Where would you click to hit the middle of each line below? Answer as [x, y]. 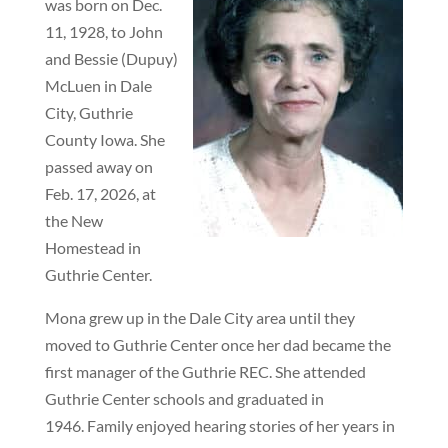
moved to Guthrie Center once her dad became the [217, 344]
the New [73, 220]
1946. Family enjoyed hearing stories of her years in [219, 425]
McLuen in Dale [98, 85]
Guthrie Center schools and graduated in [184, 398]
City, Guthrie [88, 112]
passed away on [98, 166]
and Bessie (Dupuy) [111, 58]
